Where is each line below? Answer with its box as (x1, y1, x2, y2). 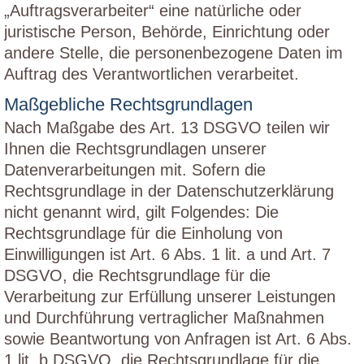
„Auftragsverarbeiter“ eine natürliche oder (4, 2, 301, 19)
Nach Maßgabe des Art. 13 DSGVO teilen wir (4, 119, 330, 136)
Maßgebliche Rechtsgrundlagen (4, 94, 253, 115)
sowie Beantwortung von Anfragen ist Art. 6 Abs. (4, 330, 352, 348)
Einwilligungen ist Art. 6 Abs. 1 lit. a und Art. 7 (4, 245, 331, 263)
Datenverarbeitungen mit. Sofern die (4, 161, 266, 179)
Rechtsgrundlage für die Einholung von (4, 224, 283, 242)
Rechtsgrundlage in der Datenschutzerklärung (4, 182, 334, 200)
